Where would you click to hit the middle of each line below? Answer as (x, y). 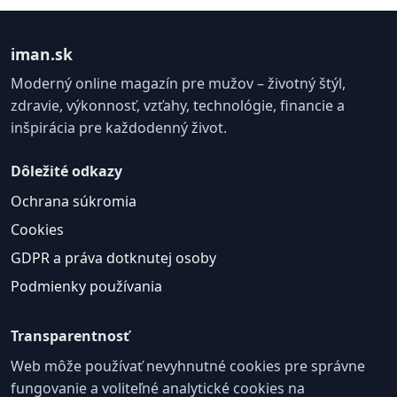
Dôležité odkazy (66, 171)
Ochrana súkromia (74, 201)
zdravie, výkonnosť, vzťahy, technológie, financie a (178, 105)
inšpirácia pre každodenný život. (119, 127)
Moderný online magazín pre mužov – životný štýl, (178, 83)
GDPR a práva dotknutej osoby (113, 257)
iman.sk (42, 54)
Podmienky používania (86, 286)
